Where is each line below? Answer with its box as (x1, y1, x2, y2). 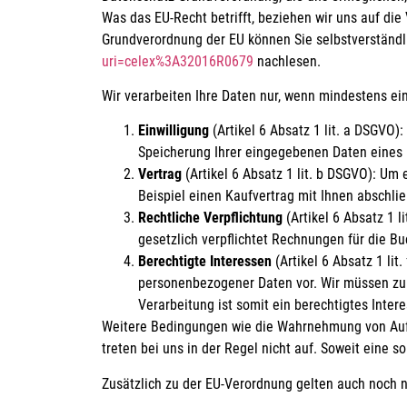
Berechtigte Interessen (138, 253, 272, 271)
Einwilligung (138, 122, 209, 140)
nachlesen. (253, 52, 321, 70)
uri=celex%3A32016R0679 (102, 52, 253, 70)
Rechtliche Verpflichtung (138, 209, 283, 227)
